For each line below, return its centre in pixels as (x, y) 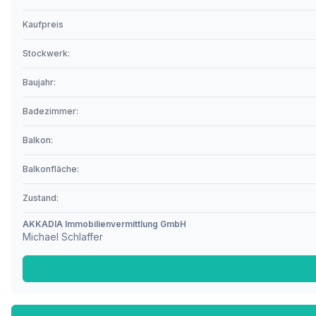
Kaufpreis (43, 24)
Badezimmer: (50, 111)
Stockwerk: (46, 53)
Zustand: (41, 198)
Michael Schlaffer (63, 237)
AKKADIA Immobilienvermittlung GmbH (104, 224)
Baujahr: (39, 82)
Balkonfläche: (51, 169)
